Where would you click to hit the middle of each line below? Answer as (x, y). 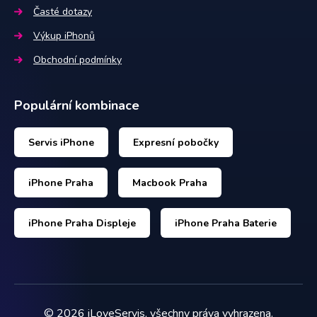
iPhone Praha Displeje (82, 223)
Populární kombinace (77, 105)
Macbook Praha (170, 183)
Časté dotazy (63, 12)
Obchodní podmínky (77, 60)
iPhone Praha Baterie (226, 223)
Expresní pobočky (176, 142)
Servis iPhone (61, 142)
